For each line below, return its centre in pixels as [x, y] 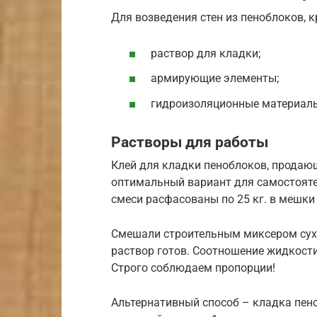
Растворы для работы [190, 142]
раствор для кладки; [206, 54]
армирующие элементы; [215, 79]
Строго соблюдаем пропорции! [193, 268]
